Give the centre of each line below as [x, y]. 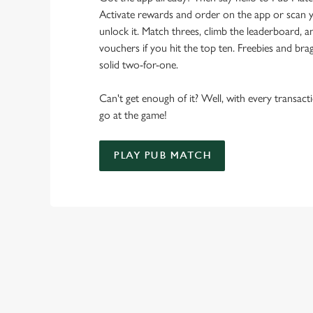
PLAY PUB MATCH [162, 156]
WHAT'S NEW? [119, 263]
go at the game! [133, 115]
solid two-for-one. [139, 65]
